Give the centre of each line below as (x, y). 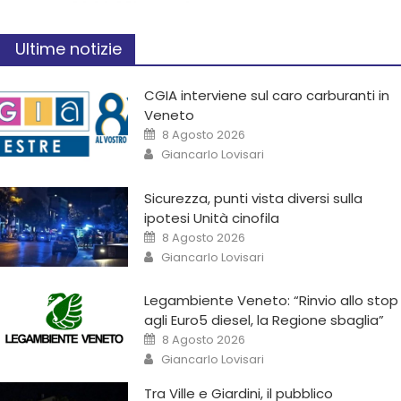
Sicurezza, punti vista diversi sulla (254, 198)
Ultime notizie (68, 48)
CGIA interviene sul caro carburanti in (267, 95)
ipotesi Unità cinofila (212, 218)
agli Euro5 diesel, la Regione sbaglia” (264, 320)
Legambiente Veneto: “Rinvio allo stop (272, 300)
